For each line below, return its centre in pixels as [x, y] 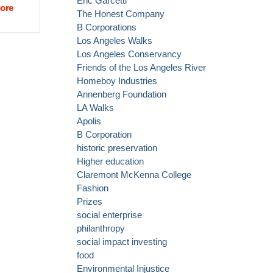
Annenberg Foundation [122, 94]
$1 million [32, 62]
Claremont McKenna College [134, 175]
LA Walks [95, 108]
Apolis [89, 121]
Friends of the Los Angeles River [141, 68]
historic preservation [117, 148]
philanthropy [101, 229]
